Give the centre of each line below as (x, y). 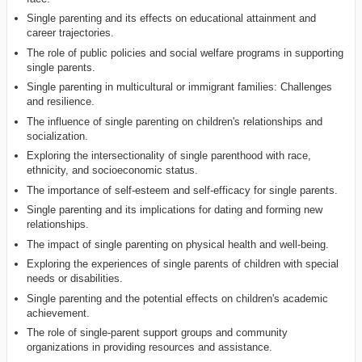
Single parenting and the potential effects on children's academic (178, 298)
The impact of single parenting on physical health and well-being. (178, 244)
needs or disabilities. (75, 279)
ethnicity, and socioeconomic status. (113, 170)
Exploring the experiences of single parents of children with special (183, 264)
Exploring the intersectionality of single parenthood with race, (169, 156)
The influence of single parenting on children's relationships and (175, 121)
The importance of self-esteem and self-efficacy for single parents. (183, 190)
